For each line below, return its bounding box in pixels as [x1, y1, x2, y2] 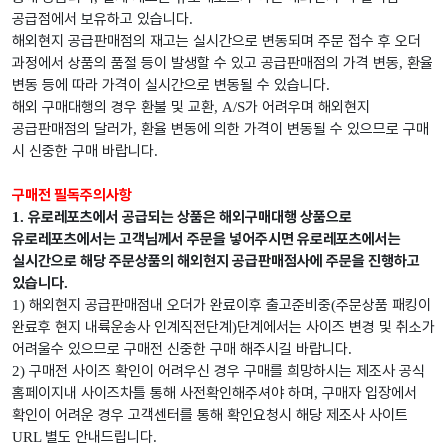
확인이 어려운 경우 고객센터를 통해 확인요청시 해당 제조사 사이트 [12, 406, 408, 425]
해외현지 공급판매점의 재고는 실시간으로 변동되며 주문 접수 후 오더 [12, 32, 421, 51]
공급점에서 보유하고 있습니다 [12, 10, 189, 29]
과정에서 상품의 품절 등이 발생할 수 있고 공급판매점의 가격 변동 [12, 54, 399, 73]
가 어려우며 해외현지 [245, 98, 370, 117]
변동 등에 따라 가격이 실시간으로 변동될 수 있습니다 [12, 76, 326, 95]
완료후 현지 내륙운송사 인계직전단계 [12, 318, 232, 337]
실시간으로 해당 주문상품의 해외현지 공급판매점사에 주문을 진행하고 [12, 252, 420, 271]
